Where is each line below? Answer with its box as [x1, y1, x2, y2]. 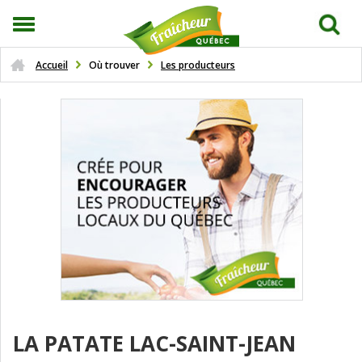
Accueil [36, 58, 68, 72]
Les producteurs [161, 58, 235, 72]
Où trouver [89, 58, 140, 72]
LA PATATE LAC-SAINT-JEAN [13, 329, 296, 359]
